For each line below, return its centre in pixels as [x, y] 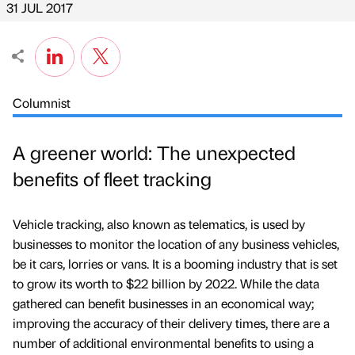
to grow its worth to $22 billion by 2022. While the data [166, 284]
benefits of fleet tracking [112, 179]
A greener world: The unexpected [154, 153]
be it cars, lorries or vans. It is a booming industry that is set [175, 264]
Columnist [42, 103]
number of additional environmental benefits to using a [163, 343]
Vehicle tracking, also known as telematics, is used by [159, 224]
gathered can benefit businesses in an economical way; [163, 303]
